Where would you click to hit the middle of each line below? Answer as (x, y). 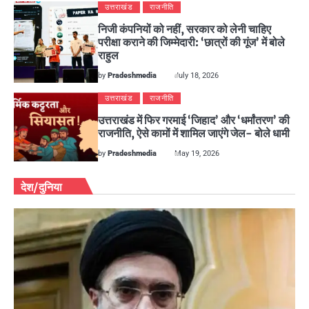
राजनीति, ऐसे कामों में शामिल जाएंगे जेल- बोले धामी (194, 133)
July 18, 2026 (197, 76)
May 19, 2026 (197, 154)
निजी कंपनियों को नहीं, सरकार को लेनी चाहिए (185, 29)
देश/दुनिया (41, 187)
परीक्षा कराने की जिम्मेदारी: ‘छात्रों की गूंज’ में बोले (192, 42)
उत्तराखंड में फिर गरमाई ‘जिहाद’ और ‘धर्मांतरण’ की (194, 120)
